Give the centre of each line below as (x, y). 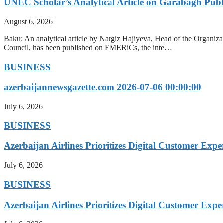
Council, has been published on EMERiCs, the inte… (88, 47)
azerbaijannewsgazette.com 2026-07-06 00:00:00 (103, 87)
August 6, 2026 (28, 21)
